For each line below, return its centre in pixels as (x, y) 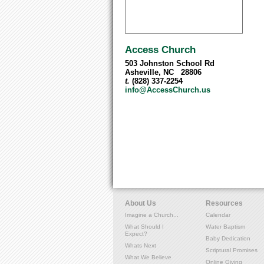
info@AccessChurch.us (168, 90)
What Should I (144, 227)
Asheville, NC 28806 (163, 72)
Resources (224, 204)
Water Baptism (225, 227)
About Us (141, 204)
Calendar (218, 215)
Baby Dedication (228, 239)
